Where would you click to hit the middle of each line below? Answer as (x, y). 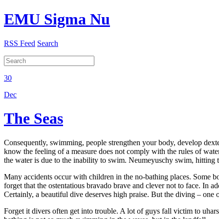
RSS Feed (20, 43)
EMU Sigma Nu (57, 19)
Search (48, 43)
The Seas (33, 119)
